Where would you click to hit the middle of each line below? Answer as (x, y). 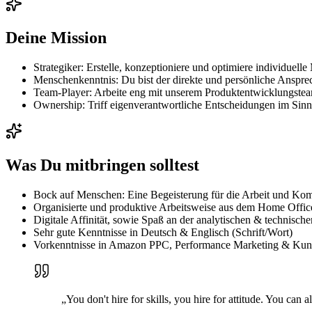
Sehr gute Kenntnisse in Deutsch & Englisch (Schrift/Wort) (163, 232)
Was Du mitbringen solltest (102, 165)
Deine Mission (56, 37)
